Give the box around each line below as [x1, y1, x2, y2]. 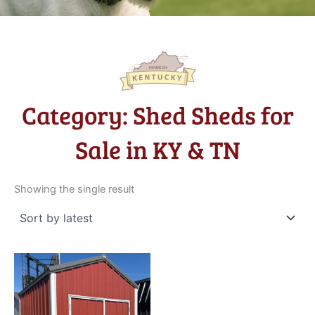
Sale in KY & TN [75, 132, 240, 167]
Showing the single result [14, 182, 134, 195]
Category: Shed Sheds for [21, 98, 294, 132]
